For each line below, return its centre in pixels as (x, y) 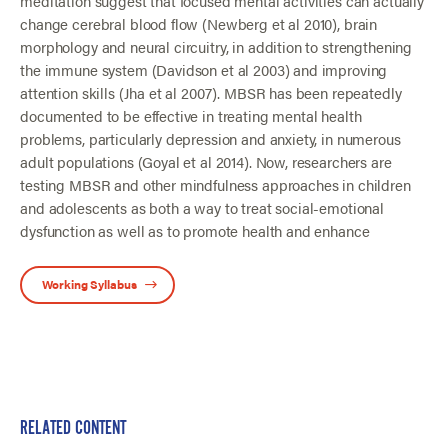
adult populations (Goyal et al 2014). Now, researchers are (206, 162)
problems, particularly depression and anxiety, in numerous (210, 139)
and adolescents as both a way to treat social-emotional (202, 208)
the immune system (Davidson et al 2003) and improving (204, 70)
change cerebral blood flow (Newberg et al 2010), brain (199, 24)
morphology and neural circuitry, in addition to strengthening (216, 47)
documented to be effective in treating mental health (191, 116)
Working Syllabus (89, 283)
